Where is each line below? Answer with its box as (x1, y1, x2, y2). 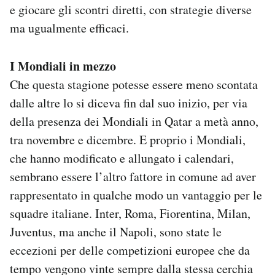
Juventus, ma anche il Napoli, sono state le (10, 223, 222, 240)
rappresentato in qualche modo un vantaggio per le (10, 186, 262, 203)
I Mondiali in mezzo (10, 56, 116, 75)
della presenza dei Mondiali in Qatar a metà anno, (10, 112, 258, 130)
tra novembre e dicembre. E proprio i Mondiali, (10, 131, 246, 148)
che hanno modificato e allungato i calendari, (10, 149, 234, 166)
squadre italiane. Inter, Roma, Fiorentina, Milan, (10, 204, 250, 222)
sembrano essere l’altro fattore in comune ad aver (10, 168, 256, 185)
